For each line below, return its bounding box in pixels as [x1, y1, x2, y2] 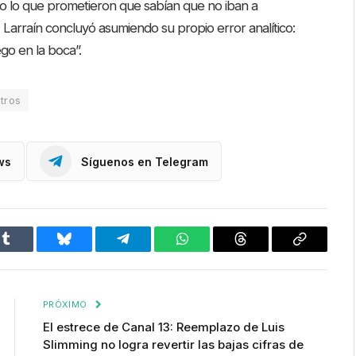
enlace [298, 269, 335, 284]
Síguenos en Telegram [81, 154, 208, 168]
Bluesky [63, 243, 110, 258]
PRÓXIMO [43, 299, 90, 311]
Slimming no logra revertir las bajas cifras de [43, 337, 304, 353]
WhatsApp [180, 243, 242, 258]
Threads [239, 243, 286, 258]
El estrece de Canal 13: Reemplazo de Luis [43, 319, 284, 335]
